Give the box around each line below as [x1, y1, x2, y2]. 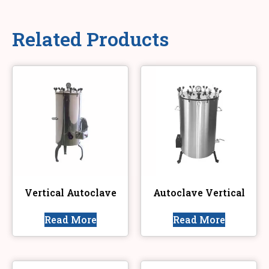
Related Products [12, 11, 169, 38]
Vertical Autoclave [24, 172, 116, 185]
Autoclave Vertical [153, 172, 245, 185]
